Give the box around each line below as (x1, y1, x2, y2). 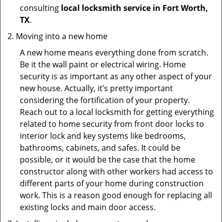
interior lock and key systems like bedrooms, (20, 130, 186, 141)
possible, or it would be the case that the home (20, 154, 195, 165)
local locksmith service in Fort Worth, (61, 2, 208, 13)
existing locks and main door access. (20, 202, 158, 213)
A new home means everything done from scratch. (20, 47, 208, 58)
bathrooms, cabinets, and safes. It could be (20, 142, 180, 153)
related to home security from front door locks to (20, 118, 204, 129)
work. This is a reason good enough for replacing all (20, 190, 212, 201)
